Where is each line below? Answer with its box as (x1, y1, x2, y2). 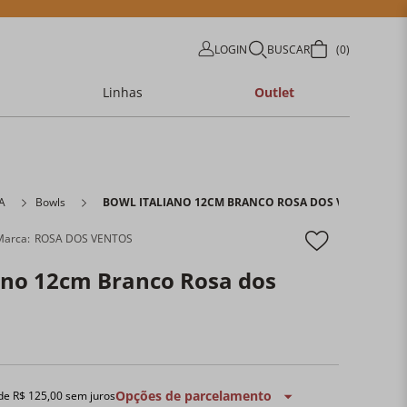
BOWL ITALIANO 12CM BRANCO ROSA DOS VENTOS (103, 194, 382, 210)
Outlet (253, 84, 294, 101)
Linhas (103, 84, 144, 101)
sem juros (63, 388, 116, 403)
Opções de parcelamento (115, 387, 273, 404)
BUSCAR (266, 41, 310, 57)
